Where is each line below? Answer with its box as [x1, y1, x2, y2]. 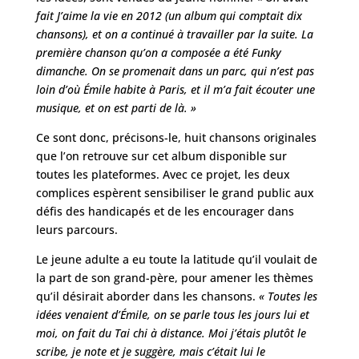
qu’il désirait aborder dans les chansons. [35, 288, 259, 304]
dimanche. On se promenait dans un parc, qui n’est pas [35, 63, 314, 79]
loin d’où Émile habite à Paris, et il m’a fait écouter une [35, 81, 315, 97]
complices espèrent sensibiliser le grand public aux [35, 184, 314, 200]
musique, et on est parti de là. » [35, 99, 196, 115]
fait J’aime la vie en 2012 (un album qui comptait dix [35, 7, 302, 23]
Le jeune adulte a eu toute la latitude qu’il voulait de [35, 251, 317, 267]
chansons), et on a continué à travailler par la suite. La [35, 26, 313, 42]
